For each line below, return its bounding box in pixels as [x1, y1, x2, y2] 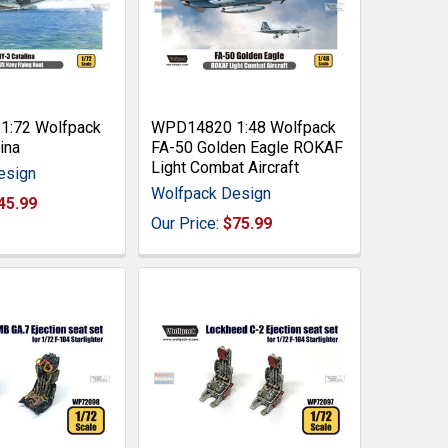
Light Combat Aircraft [150, 158, 299, 177]
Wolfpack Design [150, 184, 271, 203]
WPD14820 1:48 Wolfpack [150, 118, 336, 137]
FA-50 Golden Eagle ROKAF [150, 138, 343, 157]
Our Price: [150, 214, 223, 233]
